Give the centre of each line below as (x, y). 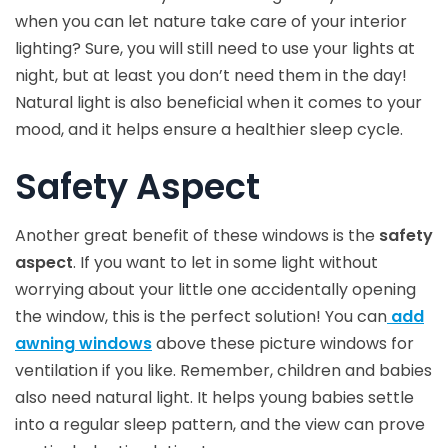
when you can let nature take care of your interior (211, 21)
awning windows (83, 343)
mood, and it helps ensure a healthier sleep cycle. (209, 129)
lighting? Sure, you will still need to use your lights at (215, 48)
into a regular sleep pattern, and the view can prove (220, 424)
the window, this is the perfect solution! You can (201, 316)
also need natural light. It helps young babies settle (214, 397)
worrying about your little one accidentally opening (215, 289)
